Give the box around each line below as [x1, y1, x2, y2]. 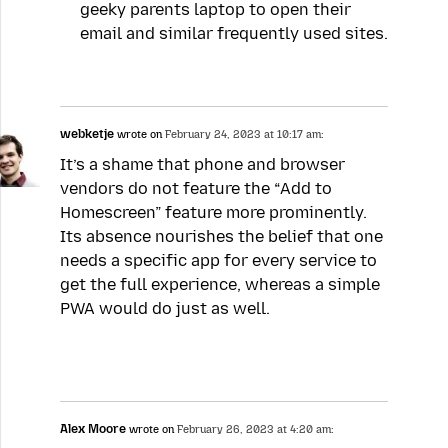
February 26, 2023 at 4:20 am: [177, 422, 334, 436]
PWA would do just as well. [60, 298, 270, 318]
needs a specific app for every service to [60, 250, 377, 270]
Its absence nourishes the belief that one [60, 226, 383, 246]
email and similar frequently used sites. [80, 24, 388, 44]
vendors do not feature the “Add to [60, 178, 332, 198]
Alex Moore [60, 420, 126, 436]
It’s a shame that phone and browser [60, 154, 345, 174]
